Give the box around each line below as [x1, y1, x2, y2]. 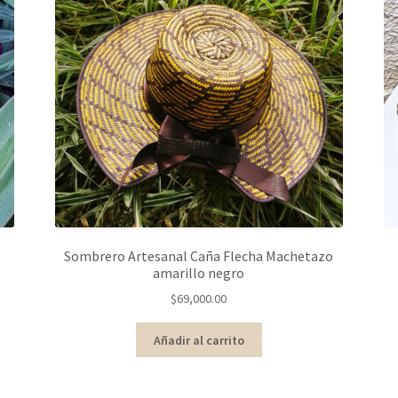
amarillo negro [153, 263, 245, 282]
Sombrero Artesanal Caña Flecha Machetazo [64, 246, 334, 265]
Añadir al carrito [153, 331, 244, 348]
